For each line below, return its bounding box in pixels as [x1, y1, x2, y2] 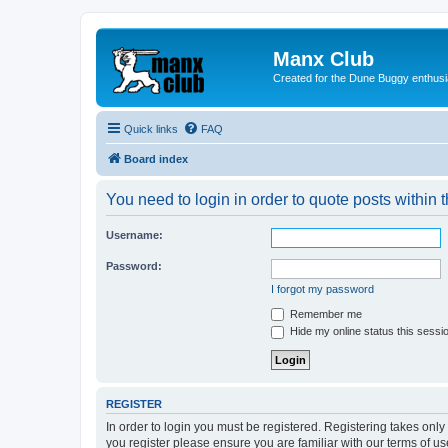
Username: [106, 228, 163, 241]
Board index [124, 152, 188, 165]
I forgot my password [271, 282, 374, 295]
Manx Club [273, 48, 374, 70]
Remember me [287, 307, 362, 320]
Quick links [124, 122, 178, 135]
